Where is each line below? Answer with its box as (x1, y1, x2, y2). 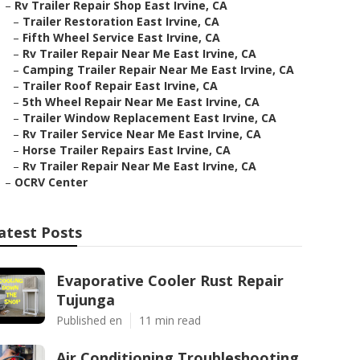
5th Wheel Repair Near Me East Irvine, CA (22, 94, 260, 109)
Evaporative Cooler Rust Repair (56, 271, 284, 290)
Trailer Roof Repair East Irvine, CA (22, 78, 218, 93)
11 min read (139, 313, 201, 328)
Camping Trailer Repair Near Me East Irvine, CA (22, 62, 294, 77)
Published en (56, 313, 122, 328)
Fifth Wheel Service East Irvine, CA (22, 30, 220, 45)
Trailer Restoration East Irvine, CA (22, 14, 219, 29)
